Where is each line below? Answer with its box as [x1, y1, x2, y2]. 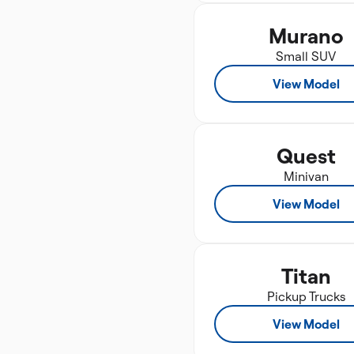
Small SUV [276, 48, 336, 64]
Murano [268, 22, 344, 49]
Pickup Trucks [266, 288, 345, 304]
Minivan [283, 168, 329, 184]
